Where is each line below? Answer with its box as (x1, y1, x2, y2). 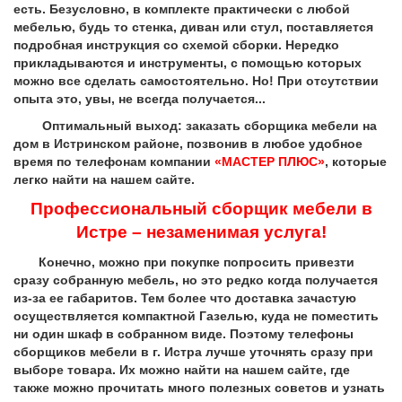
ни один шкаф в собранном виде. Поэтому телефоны (13, 327, 354, 342)
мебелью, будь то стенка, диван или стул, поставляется (13, 20, 373, 35)
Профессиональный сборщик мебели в (30, 199, 372, 219)
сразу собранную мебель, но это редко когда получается (13, 273, 378, 288)
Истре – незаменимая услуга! (75, 223, 327, 242)
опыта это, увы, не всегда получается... (13, 92, 266, 107)
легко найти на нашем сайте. (13, 172, 195, 188)
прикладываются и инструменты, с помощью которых (13, 56, 362, 71)
